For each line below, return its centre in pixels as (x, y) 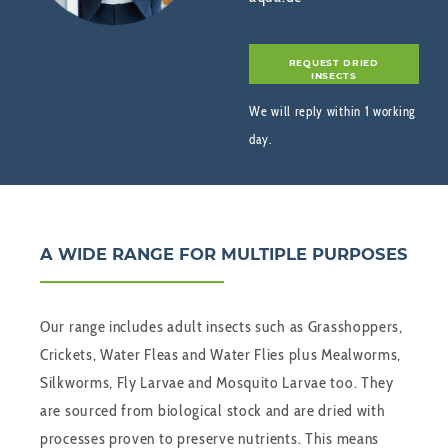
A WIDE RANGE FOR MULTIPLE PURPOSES (224, 254)
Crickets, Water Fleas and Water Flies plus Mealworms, (221, 355)
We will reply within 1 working (332, 111)
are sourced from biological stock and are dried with (213, 411)
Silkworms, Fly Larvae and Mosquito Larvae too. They (217, 383)
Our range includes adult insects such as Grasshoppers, (221, 327)
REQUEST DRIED (333, 62)
